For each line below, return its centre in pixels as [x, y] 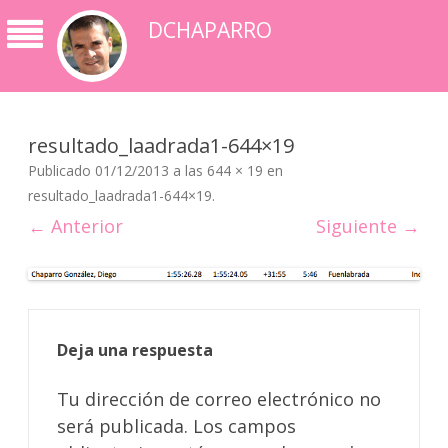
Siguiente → [368, 226]
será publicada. [122, 425]
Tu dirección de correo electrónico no [219, 398]
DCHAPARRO [210, 30]
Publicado [61, 170]
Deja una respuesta [135, 349]
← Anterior [75, 226]
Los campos [244, 425]
